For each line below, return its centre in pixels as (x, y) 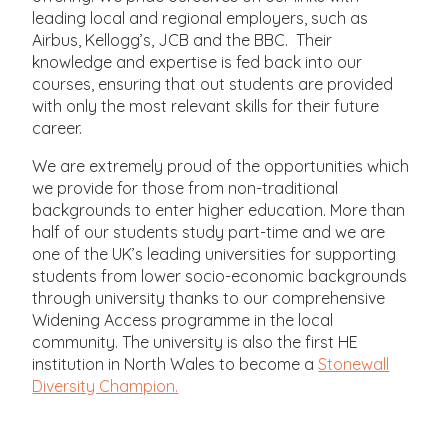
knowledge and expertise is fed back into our (197, 61)
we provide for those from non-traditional (185, 187)
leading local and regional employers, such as (200, 17)
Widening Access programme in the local (183, 319)
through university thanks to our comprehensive (209, 297)
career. (61, 127)
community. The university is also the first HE (195, 341)
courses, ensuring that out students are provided (213, 83)
